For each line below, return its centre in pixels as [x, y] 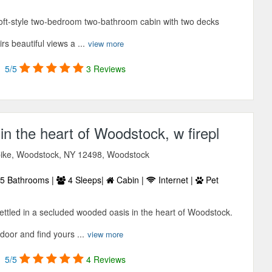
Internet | [176, 180]
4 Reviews [106, 260]
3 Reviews [106, 69]
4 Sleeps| [86, 180]
